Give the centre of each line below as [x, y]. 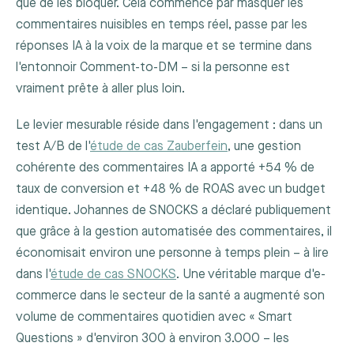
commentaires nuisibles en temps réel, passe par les [162, 25]
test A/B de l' [53, 147]
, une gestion [264, 147]
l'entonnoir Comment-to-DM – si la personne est [153, 68]
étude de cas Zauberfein [159, 147]
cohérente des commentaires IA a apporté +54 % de [165, 168]
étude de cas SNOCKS [113, 275]
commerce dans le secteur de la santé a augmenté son [170, 296]
